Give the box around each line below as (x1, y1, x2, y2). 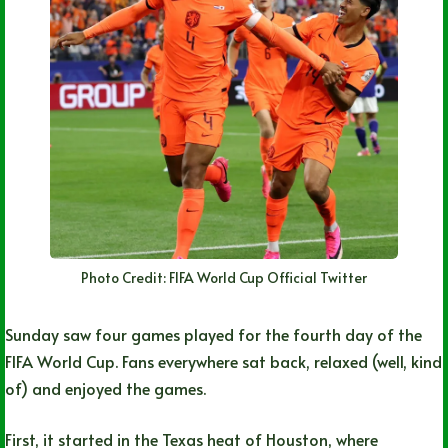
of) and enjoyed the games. (5, 377, 206, 400)
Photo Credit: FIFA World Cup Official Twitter (80, 268, 367, 288)
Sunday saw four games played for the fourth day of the (5, 323, 422, 346)
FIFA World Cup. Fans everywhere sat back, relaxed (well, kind (5, 350, 442, 373)
